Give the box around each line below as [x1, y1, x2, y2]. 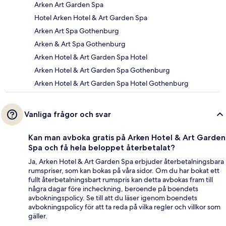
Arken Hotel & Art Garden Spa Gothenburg [34, 66, 170, 75]
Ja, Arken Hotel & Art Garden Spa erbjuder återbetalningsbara [28, 157, 224, 166]
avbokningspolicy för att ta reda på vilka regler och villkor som [28, 202, 220, 212]
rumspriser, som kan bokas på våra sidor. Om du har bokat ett [28, 166, 219, 176]
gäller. [28, 211, 47, 221]
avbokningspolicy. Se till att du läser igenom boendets [28, 193, 197, 203]
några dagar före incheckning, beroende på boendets [28, 184, 198, 194]
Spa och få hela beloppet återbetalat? [28, 143, 175, 153]
